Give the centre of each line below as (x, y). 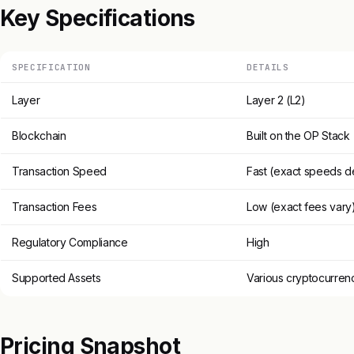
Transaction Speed (60, 171)
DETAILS (268, 67)
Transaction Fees (55, 206)
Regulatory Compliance (70, 242)
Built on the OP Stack (298, 135)
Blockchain (39, 135)
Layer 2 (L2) (276, 100)
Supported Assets (56, 277)
